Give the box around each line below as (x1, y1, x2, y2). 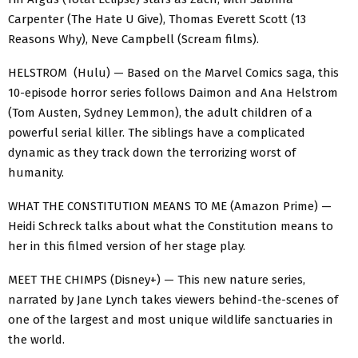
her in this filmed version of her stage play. (8, 238, 245, 253)
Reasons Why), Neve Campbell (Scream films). (8, 31, 259, 46)
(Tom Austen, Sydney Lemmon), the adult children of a (8, 105, 312, 120)
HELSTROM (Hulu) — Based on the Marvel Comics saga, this (8, 65, 339, 80)
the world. (8, 332, 65, 347)
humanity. (8, 165, 64, 180)
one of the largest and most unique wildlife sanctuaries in (8, 312, 333, 327)
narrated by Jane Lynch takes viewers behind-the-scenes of (8, 292, 338, 307)
